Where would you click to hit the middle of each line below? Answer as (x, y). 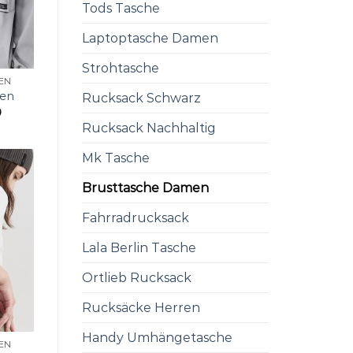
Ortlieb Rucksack (136, 278)
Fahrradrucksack (135, 218)
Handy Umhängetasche (157, 338)
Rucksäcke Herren (141, 308)
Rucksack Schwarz (141, 98)
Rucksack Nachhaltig (149, 128)
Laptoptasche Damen (150, 39)
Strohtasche (120, 69)
